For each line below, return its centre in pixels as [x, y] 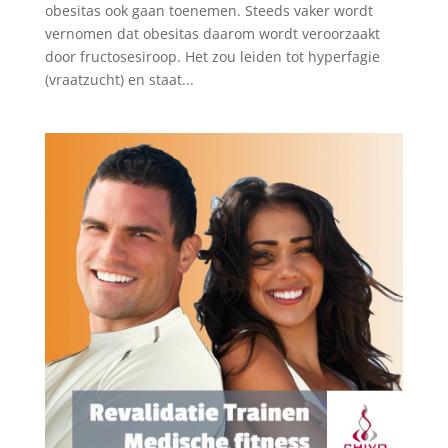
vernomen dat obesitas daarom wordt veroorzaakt [212, 34]
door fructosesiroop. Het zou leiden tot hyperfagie [212, 57]
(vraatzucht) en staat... [119, 80]
